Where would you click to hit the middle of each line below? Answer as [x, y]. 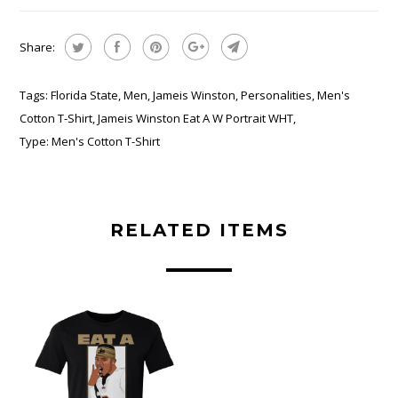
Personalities [277, 95]
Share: [38, 47]
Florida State [85, 95]
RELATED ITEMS [199, 230]
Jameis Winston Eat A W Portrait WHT [196, 118]
